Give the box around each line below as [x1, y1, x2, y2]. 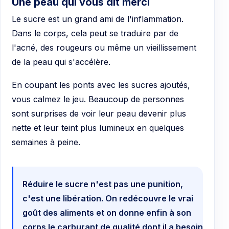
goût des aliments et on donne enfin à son [22, 208, 191, 218]
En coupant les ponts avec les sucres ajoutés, [12, 80, 190, 90]
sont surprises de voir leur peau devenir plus [12, 108, 186, 119]
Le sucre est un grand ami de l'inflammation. [12, 13, 184, 24]
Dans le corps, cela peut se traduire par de [12, 28, 178, 38]
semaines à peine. [12, 137, 80, 148]
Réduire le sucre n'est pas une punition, [22, 179, 183, 190]
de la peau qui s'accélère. [12, 56, 110, 67]
